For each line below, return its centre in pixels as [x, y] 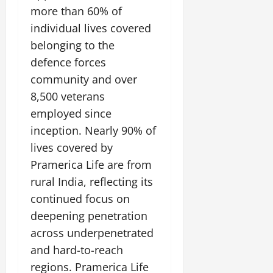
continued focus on [80, 199]
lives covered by [72, 148]
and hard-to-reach [77, 250]
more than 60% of [76, 11]
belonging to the [73, 45]
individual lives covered [91, 28]
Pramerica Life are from [91, 165]
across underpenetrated [92, 233]
